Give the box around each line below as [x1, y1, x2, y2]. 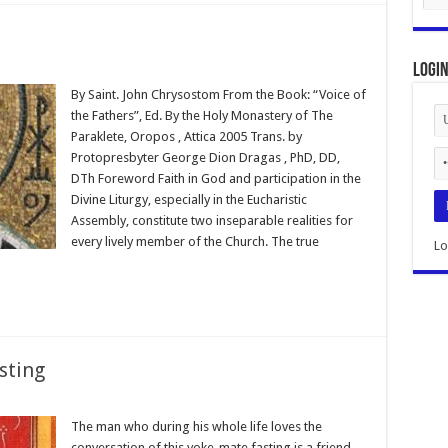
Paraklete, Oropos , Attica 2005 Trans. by [70, 128, 302, 144]
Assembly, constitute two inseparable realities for [70, 212, 353, 228]
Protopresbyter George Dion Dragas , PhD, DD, [70, 149, 340, 165]
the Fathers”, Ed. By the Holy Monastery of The [70, 107, 333, 123]
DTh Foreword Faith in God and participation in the [70, 170, 361, 186]
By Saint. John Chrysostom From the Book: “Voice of [70, 86, 366, 102]
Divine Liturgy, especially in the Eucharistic [70, 191, 307, 207]
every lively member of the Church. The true [70, 233, 319, 249]
